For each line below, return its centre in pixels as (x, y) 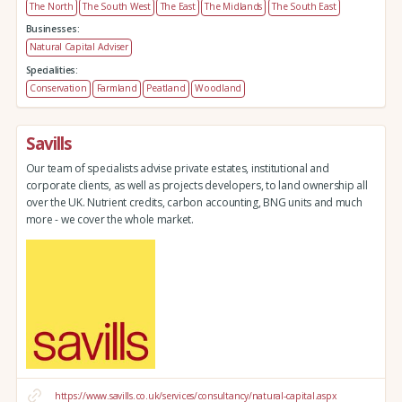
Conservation (58, 88)
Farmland (117, 88)
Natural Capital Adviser (79, 47)
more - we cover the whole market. (109, 219)
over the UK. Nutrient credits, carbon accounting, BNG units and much (194, 202)
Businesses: (52, 29)
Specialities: (52, 70)
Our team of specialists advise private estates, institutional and (177, 168)
